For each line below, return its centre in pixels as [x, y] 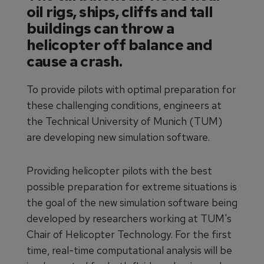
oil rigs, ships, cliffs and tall [120, 11]
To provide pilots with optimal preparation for [131, 89]
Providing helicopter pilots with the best [119, 170]
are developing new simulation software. [118, 137]
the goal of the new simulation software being [132, 202]
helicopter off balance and [120, 44]
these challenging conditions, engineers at [124, 105]
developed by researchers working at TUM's [129, 218]
